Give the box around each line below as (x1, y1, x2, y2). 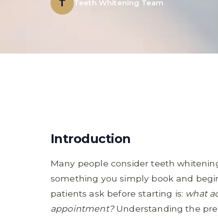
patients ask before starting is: (51, 188, 186, 199)
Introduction (51, 131, 131, 146)
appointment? (51, 203, 114, 214)
